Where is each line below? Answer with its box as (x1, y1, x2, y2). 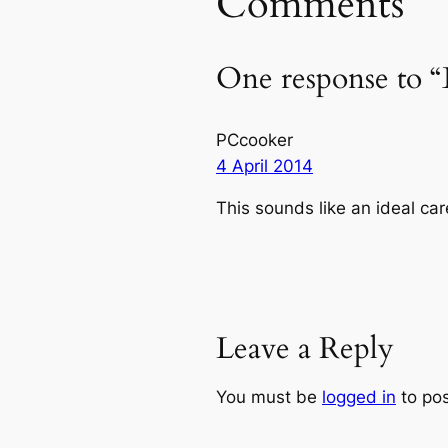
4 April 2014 (216, 155, 313, 176)
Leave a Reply (216, 328, 394, 369)
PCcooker (216, 129, 293, 150)
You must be (216, 386, 322, 407)
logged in (322, 386, 396, 407)
